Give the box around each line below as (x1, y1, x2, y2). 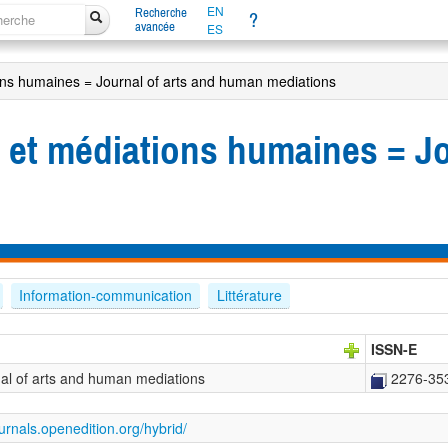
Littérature (216, 285, 282, 306)
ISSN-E (371, 339, 417, 360)
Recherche (134, 5, 187, 20)
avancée (134, 19, 175, 34)
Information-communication (18, 285, 192, 306)
